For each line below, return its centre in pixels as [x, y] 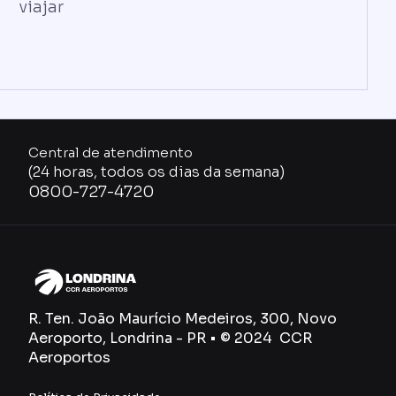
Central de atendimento [110, 152]
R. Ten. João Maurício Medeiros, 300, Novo [183, 319]
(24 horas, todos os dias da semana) [156, 171]
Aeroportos [69, 358]
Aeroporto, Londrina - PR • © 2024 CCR [170, 338]
